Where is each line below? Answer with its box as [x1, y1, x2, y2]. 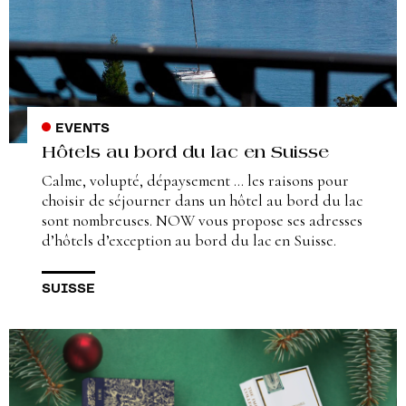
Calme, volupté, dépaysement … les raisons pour [42, 171, 349, 191]
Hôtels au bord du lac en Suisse [42, 145, 329, 163]
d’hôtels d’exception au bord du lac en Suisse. [42, 231, 336, 251]
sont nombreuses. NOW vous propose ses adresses [42, 211, 362, 231]
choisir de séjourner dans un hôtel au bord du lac [42, 191, 362, 211]
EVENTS [54, 121, 110, 137]
